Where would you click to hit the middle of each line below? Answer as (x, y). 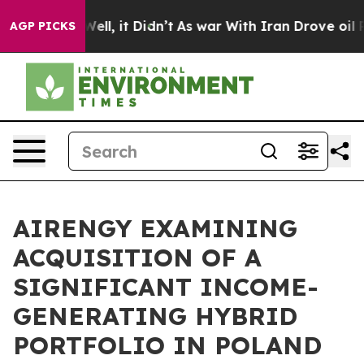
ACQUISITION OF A (137, 258)
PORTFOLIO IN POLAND (167, 345)
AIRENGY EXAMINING (155, 228)
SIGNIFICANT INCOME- (166, 287)
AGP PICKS (43, 26)
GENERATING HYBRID (155, 316)
